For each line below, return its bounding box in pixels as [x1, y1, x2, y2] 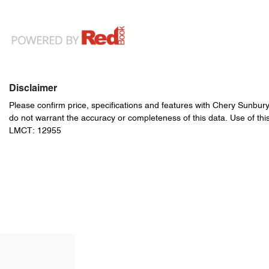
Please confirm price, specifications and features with [9, 101, 213, 110]
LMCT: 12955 [9, 127, 61, 135]
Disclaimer [9, 84, 57, 93]
